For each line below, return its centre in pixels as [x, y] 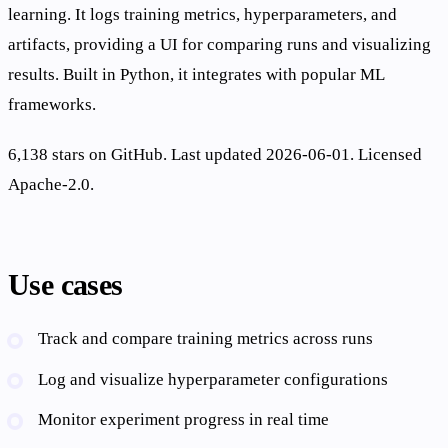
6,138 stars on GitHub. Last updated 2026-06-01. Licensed [215, 155]
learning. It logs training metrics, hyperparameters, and [202, 15]
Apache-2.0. [51, 185]
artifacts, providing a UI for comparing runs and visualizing [219, 45]
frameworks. [52, 105]
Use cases [65, 284]
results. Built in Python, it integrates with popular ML [196, 75]
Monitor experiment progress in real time [184, 420]
